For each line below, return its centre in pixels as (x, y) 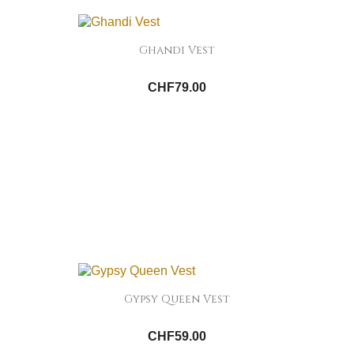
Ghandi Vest (177, 51)
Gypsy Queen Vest (177, 299)
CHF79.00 (177, 88)
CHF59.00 (177, 337)
